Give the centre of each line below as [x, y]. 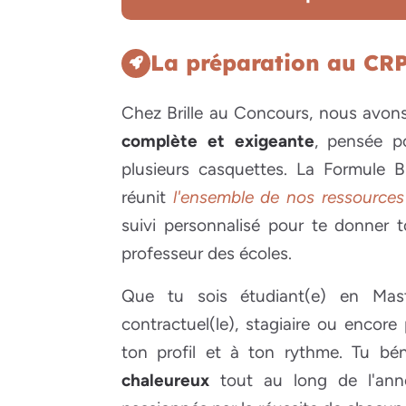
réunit [147, 198]
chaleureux [165, 381]
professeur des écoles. [207, 254]
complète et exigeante [218, 141]
